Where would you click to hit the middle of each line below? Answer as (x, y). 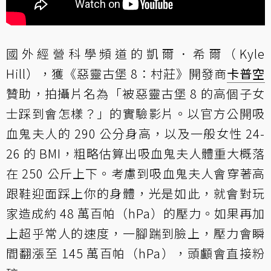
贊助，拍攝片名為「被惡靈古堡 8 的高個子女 (135, 94)
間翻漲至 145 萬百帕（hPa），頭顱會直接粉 (135, 253)
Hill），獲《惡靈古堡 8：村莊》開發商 (116, 74)
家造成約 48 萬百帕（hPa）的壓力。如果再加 (135, 214)
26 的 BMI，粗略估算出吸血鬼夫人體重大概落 (135, 154)
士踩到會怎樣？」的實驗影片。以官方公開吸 (135, 114)
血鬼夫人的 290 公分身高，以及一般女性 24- (135, 134)
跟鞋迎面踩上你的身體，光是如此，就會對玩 (135, 194)
